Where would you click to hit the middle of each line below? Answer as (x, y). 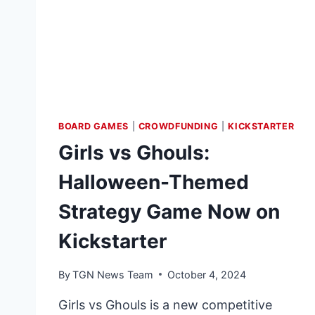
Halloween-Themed (154, 182)
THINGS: (144, 40)
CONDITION (153, 72)
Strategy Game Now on (169, 212)
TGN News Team (113, 274)
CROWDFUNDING (178, 127)
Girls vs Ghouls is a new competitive (165, 304)
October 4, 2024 (207, 274)
